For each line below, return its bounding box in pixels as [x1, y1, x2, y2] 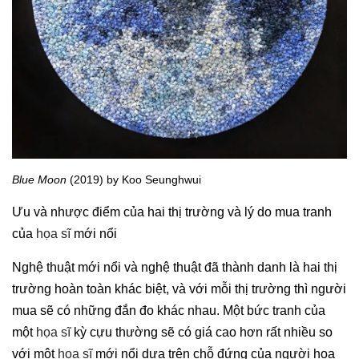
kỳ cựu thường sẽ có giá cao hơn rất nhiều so [71, 325, 333, 339]
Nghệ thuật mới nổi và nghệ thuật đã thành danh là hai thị [12, 260, 337, 274]
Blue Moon [12, 172, 67, 186]
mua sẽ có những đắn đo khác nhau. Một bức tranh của [12, 303, 325, 317]
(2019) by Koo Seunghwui [67, 172, 201, 186]
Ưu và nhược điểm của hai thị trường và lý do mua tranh [12, 204, 332, 219]
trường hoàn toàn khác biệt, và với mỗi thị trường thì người [12, 281, 346, 296]
